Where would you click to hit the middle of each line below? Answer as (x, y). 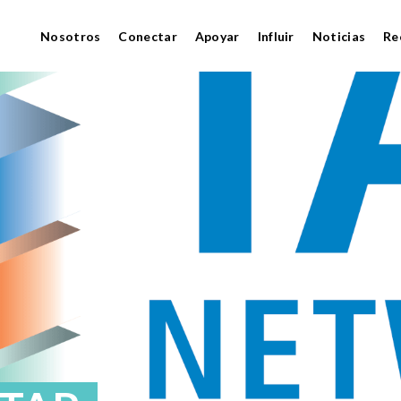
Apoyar (217, 36)
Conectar (148, 36)
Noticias (339, 36)
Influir (276, 36)
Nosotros (71, 36)
